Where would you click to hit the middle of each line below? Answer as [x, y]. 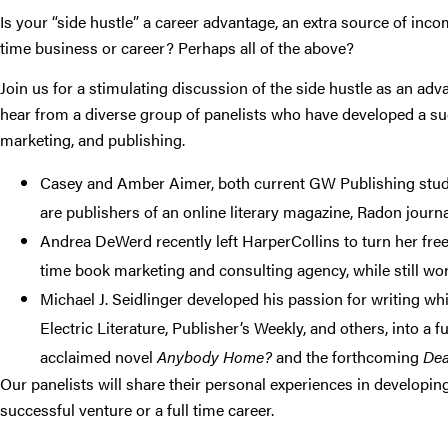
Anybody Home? [214, 356]
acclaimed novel [98, 356]
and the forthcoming [347, 356]
